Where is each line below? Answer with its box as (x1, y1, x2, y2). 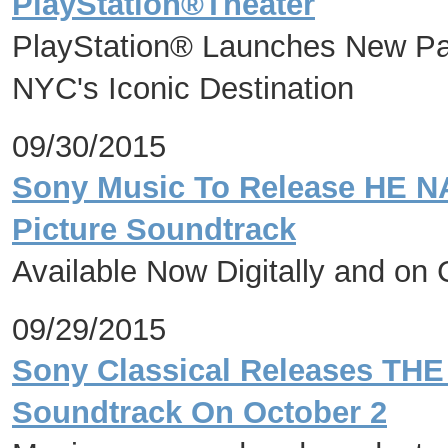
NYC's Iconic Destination (12, 71, 354, 106)
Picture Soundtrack (12, 212, 296, 247)
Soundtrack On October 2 (12, 395, 387, 430)
